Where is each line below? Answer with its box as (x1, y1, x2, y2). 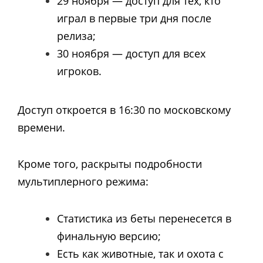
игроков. (57, 63, 102, 78)
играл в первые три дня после (57, 11, 211, 25)
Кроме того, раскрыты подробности (18, 157, 202, 171)
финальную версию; (57, 228, 161, 243)
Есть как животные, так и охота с (57, 246, 224, 261)
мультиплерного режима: (18, 174, 149, 189)
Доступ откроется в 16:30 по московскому (18, 102, 231, 117)
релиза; (57, 28, 96, 43)
